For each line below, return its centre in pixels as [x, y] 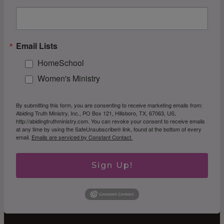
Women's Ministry [69, 78]
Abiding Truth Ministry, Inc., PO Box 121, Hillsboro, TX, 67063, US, [96, 113]
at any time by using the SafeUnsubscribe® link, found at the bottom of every [109, 129]
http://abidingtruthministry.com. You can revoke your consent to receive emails [110, 121]
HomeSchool [61, 62]
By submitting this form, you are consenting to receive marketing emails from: [109, 105]
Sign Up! [112, 165]
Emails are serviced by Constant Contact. [82, 137]
